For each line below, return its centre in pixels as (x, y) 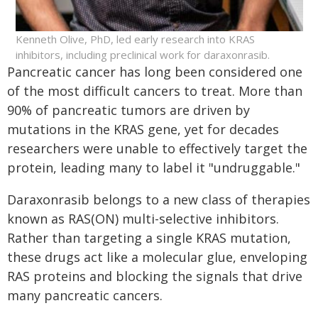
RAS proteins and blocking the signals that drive (155, 276)
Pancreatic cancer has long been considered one (155, 71)
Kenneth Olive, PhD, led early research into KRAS (135, 39)
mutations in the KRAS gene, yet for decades (143, 129)
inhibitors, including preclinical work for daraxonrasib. (142, 54)
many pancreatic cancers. (85, 295)
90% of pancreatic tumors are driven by (128, 110)
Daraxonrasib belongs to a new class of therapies (159, 199)
